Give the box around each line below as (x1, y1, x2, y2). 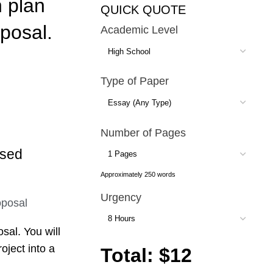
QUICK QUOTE (100, 3, 186, 16)
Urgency (100, 191, 141, 204)
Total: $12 (100, 244, 192, 266)
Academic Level (100, 24, 178, 36)
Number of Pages (100, 126, 186, 139)
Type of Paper (100, 75, 169, 88)
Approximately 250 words (100, 171, 175, 179)
